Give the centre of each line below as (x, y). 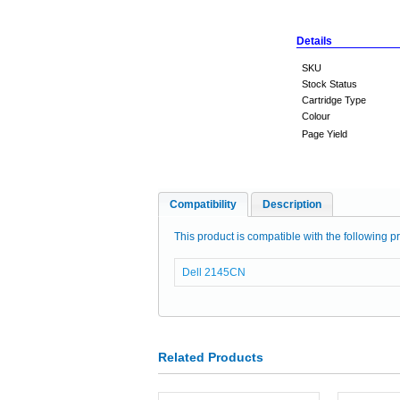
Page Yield (325, 134)
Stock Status (329, 84)
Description (292, 204)
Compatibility (203, 204)
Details (314, 41)
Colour (316, 116)
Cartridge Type (334, 100)
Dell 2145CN (213, 272)
